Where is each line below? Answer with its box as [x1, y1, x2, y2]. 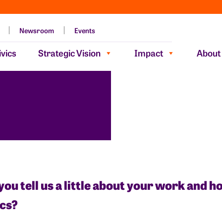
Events [74, 25, 96, 35]
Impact [134, 47, 164, 59]
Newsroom [19, 25, 55, 35]
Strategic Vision [38, 47, 101, 59]
